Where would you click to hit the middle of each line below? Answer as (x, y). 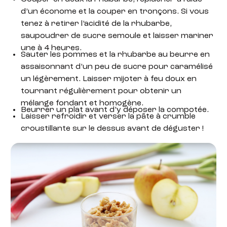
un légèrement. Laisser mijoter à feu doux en (108, 79)
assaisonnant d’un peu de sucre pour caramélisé (117, 67)
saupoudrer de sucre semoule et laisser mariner (117, 36)
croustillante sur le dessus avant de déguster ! (112, 128)
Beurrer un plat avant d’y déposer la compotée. (115, 110)
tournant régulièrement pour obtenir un (101, 91)
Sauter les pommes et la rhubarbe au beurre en (115, 55)
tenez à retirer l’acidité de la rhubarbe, (96, 24)
